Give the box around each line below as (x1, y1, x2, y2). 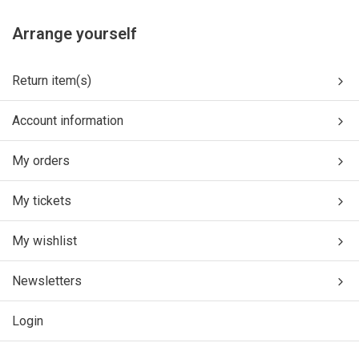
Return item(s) (12, 73, 91, 88)
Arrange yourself (12, 24, 137, 43)
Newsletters (12, 273, 82, 288)
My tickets (12, 193, 71, 208)
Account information (12, 113, 123, 128)
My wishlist (12, 233, 77, 248)
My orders (12, 153, 70, 168)
